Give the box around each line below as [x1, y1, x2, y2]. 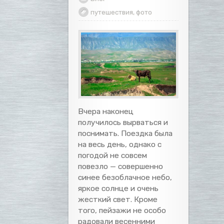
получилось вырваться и [78, 117, 168, 127]
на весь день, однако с [78, 139, 162, 149]
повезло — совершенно [78, 161, 163, 171]
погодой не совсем [78, 150, 147, 160]
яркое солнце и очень [78, 183, 159, 193]
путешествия [90, 8, 133, 16]
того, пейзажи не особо [78, 205, 166, 215]
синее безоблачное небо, [78, 172, 172, 182]
